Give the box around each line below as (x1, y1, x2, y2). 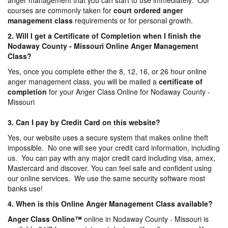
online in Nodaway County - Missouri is (84, 214, 209, 224)
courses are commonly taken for (8, 5, 113, 16)
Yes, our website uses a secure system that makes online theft (8, 132, 208, 143)
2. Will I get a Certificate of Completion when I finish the (8, 31, 201, 41)
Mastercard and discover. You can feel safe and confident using (8, 163, 212, 174)
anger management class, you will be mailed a (8, 76, 159, 87)
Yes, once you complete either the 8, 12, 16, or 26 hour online (8, 66, 207, 77)
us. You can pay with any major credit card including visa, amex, (8, 153, 215, 163)
